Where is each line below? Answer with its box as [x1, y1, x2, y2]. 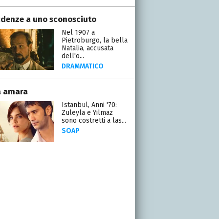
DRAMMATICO [61, 62, 104, 70]
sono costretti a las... [61, 116, 126, 125]
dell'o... [61, 51, 84, 60]
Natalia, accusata [61, 44, 113, 52]
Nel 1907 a [61, 28, 95, 37]
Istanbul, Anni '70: [61, 100, 117, 109]
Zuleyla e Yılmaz [61, 108, 113, 117]
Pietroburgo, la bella [61, 36, 128, 44]
